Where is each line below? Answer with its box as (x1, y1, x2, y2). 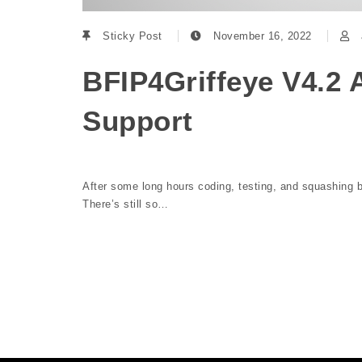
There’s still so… (82, 197, 169, 210)
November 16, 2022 (209, 29, 315, 42)
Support (82, 104, 193, 137)
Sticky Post (99, 29, 166, 42)
